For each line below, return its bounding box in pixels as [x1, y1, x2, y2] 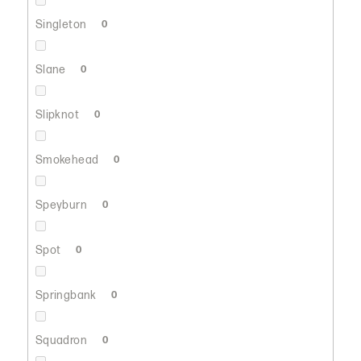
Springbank [35, 288, 100, 302]
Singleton [35, 17, 89, 31]
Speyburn [35, 197, 90, 212]
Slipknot [35, 107, 82, 122]
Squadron [35, 333, 90, 347]
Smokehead [35, 152, 102, 167]
